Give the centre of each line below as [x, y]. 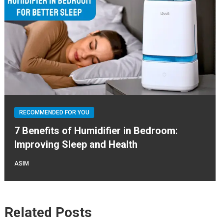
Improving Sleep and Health [76, 144]
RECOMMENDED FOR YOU [54, 112]
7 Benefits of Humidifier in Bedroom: [96, 130]
